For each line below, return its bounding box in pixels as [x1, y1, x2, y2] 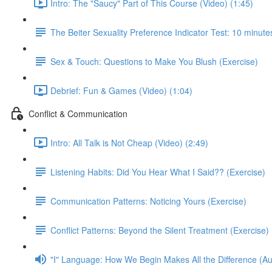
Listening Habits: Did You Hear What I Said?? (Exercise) [50, 165, 265, 178]
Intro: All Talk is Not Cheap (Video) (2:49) [50, 136, 208, 149]
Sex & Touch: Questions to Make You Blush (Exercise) [50, 55, 258, 67]
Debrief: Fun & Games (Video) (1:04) [50, 84, 192, 97]
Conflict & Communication [29, 107, 127, 120]
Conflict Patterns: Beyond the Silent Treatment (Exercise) [50, 223, 269, 236]
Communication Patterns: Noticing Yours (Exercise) [50, 194, 246, 207]
